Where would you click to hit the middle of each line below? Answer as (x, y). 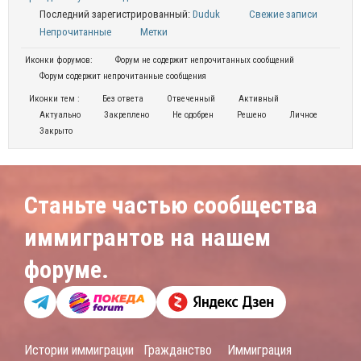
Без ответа (122, 99)
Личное (302, 115)
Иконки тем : (54, 99)
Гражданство (178, 350)
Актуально (59, 115)
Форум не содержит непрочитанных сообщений (203, 60)
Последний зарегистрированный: (115, 14)
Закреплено (125, 115)
